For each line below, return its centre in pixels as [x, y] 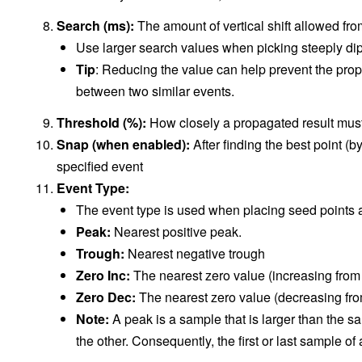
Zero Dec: [107, 297]
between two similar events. [155, 91]
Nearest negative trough [195, 254]
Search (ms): [95, 26]
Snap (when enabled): [123, 145]
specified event [100, 166]
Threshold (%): [103, 123]
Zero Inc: [105, 276]
